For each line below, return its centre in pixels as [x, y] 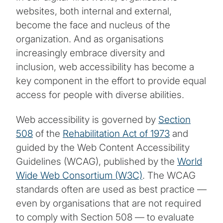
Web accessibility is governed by [87, 120]
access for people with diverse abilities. [100, 95]
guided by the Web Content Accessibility [103, 148]
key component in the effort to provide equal [111, 81]
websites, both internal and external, [94, 11]
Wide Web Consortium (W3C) [79, 176]
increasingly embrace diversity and [90, 53]
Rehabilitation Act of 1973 [116, 134]
